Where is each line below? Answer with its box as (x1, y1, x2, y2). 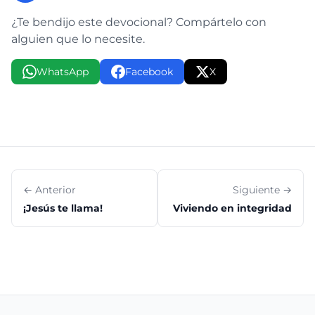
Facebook (125, 65, 173, 78)
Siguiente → (233, 184, 292, 196)
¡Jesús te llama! (23, 202, 103, 214)
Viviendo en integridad (173, 202, 292, 214)
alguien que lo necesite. (11, 32, 145, 46)
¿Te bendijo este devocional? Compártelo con (11, 15, 266, 29)
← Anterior (23, 184, 76, 196)
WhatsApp (37, 65, 89, 78)
